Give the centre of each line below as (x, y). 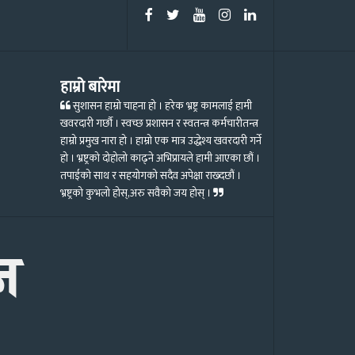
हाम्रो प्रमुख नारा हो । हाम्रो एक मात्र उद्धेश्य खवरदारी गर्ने (160, 141)
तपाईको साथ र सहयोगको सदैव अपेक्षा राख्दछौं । (150, 176)
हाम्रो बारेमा (90, 87)
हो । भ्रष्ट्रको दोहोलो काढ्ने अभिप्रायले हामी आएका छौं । (160, 158)
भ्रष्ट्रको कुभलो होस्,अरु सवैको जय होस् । (136, 193)
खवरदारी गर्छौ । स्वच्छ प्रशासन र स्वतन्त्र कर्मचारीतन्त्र (159, 123)
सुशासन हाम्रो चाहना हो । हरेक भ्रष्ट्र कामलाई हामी (161, 106)
